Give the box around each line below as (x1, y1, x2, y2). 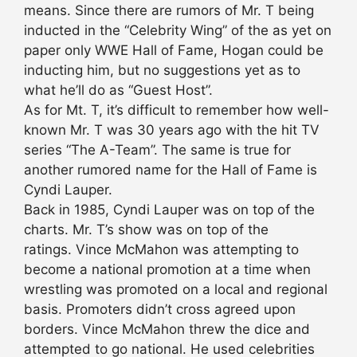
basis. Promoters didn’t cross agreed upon (24, 301, 296, 318)
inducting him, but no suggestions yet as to (24, 62, 300, 79)
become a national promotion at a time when (24, 261, 311, 278)
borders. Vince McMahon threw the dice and (24, 321, 310, 338)
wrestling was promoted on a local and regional (24, 281, 328, 298)
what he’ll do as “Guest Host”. (24, 82, 213, 99)
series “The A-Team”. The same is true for (24, 142, 291, 159)
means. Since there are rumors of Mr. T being (24, 2, 314, 19)
